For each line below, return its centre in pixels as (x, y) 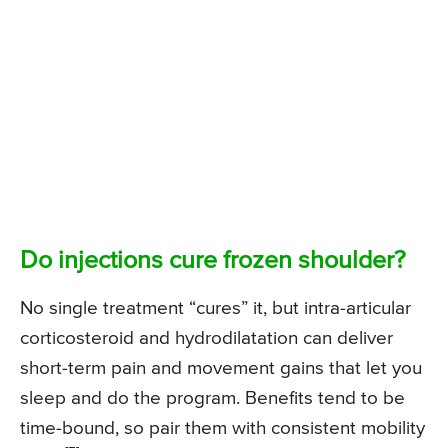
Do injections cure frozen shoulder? (213, 262)
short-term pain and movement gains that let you (221, 369)
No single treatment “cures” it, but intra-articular (215, 309)
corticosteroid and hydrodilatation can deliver (206, 339)
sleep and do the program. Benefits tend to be (212, 399)
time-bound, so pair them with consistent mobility (222, 429)
